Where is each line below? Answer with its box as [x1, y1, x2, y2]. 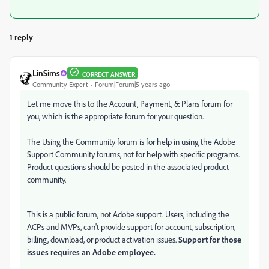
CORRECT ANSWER [82, 70, 135, 79]
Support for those [178, 234, 241, 245]
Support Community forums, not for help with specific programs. [27, 149, 240, 160]
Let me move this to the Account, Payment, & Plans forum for [27, 98, 232, 109]
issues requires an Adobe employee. [27, 247, 156, 258]
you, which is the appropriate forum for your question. [27, 111, 204, 122]
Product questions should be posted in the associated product [27, 162, 229, 172]
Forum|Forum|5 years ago [95, 80, 170, 89]
